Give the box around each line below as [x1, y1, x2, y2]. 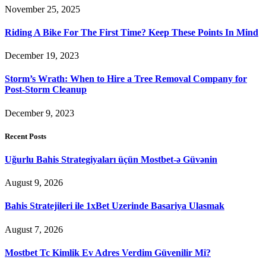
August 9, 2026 [5, 178, 63, 188]
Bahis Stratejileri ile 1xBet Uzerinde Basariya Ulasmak [5, 201, 224, 211]
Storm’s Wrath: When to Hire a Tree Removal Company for [5, 74, 247, 84]
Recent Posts [5, 131, 46, 141]
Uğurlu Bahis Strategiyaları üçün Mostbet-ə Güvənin [5, 154, 217, 164]
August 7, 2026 [5, 224, 63, 235]
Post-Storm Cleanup [5, 84, 87, 95]
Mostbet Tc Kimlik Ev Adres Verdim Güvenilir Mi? [5, 248, 211, 258]
